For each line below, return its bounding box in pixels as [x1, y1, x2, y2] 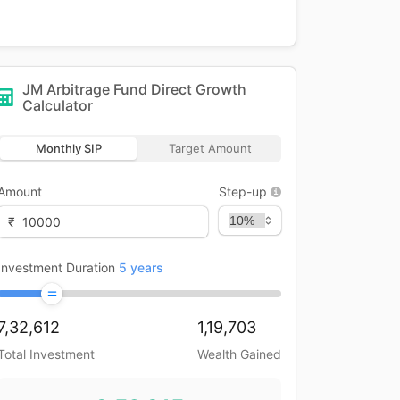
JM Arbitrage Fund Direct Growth [22, 80, 246, 98]
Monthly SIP [35, 141, 102, 155]
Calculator [22, 96, 93, 114]
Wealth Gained [197, 346, 281, 362]
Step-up [219, 184, 267, 199]
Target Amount [169, 141, 252, 155]
